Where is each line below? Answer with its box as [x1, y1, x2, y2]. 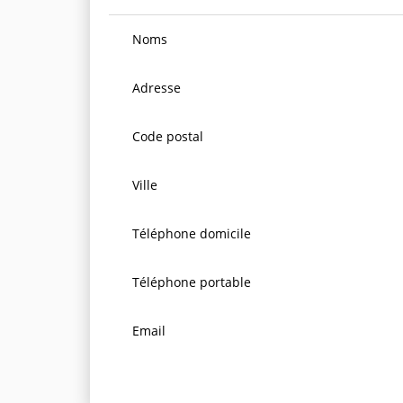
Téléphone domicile [131, 225, 251, 243]
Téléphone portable [131, 273, 251, 291]
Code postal [131, 128, 203, 146]
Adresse [131, 79, 181, 97]
